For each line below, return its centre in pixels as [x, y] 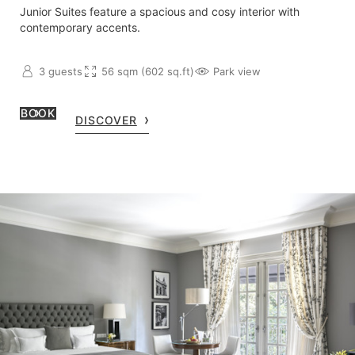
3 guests [61, 71]
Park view [237, 71]
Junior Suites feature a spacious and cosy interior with [160, 12]
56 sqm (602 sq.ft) [148, 71]
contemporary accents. [80, 28]
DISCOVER [106, 120]
